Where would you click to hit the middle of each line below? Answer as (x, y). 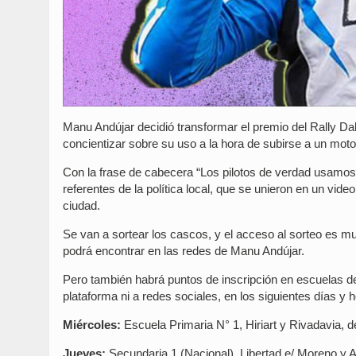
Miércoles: (92, 325)
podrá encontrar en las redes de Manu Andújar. (184, 251)
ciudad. (81, 205)
